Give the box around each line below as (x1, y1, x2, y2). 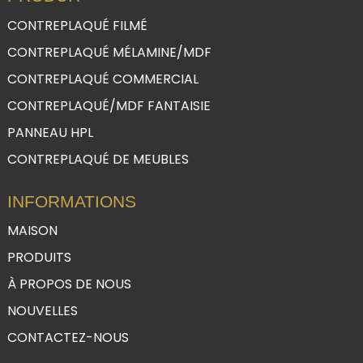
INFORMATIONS (6, 192, 136, 211)
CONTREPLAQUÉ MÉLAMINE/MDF (6, 42, 211, 62)
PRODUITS (6, 248, 71, 267)
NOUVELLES (6, 301, 78, 321)
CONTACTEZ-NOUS (6, 328, 129, 348)
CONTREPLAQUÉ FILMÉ (6, 15, 147, 35)
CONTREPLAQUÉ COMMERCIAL (6, 69, 199, 88)
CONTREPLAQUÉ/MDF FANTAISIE (6, 96, 211, 115)
